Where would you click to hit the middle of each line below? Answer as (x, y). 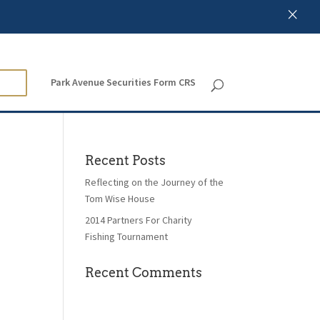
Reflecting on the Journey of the (155, 182)
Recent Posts (126, 160)
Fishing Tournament (127, 236)
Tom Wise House (120, 199)
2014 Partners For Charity (139, 220)
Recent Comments (144, 272)
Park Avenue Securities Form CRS (123, 82)
